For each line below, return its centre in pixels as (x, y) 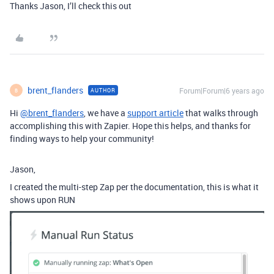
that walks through (221, 113)
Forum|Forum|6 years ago (222, 91)
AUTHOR (103, 90)
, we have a (106, 113)
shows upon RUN (43, 200)
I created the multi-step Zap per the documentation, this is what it (134, 187)
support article (155, 113)
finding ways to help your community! (82, 139)
